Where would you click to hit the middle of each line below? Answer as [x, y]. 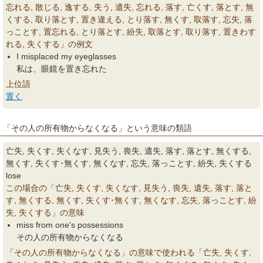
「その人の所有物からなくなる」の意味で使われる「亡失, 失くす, [129, 252]
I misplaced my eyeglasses [66, 56]
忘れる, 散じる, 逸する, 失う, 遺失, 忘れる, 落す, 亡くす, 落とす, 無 [130, 7]
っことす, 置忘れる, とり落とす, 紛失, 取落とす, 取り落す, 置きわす [131, 32]
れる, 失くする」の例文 [49, 44]
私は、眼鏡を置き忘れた [62, 69]
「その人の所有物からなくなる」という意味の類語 [97, 128]
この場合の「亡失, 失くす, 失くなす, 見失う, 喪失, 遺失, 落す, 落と [129, 188]
